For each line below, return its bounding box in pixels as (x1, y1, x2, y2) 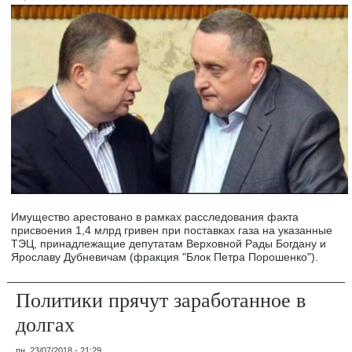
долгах (16, 310, 75, 337)
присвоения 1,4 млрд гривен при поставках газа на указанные (11, 223, 333, 236)
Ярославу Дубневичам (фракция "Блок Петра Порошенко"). (11, 250, 319, 263)
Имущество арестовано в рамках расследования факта (11, 210, 299, 223)
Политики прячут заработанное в (16, 285, 306, 313)
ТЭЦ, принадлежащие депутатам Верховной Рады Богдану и (11, 236, 327, 250)
